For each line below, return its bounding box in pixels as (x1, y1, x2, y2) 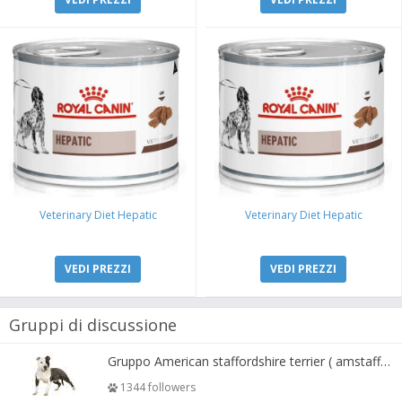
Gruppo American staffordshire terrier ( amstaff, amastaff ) (380, 352, 390, 370)
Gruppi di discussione (9, 313, 177, 336)
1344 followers (117, 379, 196, 395)
